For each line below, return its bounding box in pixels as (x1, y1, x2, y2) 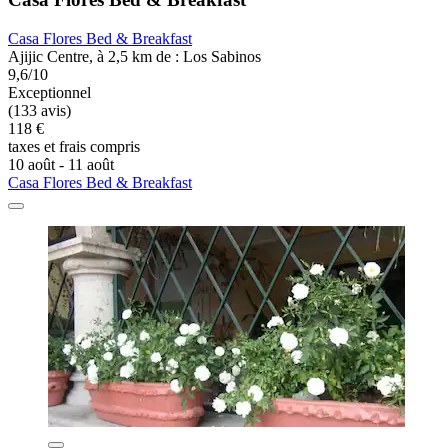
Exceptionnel (8, 83, 91, 101)
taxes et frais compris (8, 137, 140, 155)
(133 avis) (8, 101, 71, 119)
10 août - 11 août (8, 155, 114, 173)
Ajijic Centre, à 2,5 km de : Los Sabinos (8, 47, 261, 65)
